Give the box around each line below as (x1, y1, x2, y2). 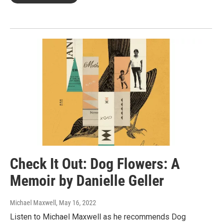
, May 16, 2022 (56, 199, 96, 207)
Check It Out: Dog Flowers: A (10, 155, 180, 173)
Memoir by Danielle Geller (10, 172, 164, 190)
